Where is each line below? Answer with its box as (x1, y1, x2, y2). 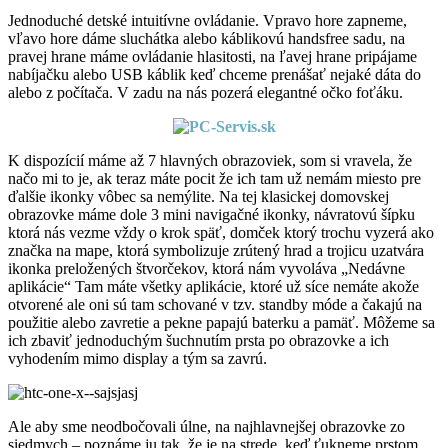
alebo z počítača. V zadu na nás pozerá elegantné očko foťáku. (8, 83, 403, 101)
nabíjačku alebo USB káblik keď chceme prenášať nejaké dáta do (8, 65, 421, 83)
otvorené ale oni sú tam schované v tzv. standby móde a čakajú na (8, 295, 422, 313)
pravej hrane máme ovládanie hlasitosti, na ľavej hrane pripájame (8, 47, 417, 65)
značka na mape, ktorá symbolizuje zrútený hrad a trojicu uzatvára (8, 241, 424, 259)
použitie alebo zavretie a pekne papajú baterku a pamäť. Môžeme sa (8, 313, 435, 331)
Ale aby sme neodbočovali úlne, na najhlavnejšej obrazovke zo (8, 417, 405, 435)
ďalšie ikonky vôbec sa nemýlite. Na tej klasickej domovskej (8, 187, 389, 205)
